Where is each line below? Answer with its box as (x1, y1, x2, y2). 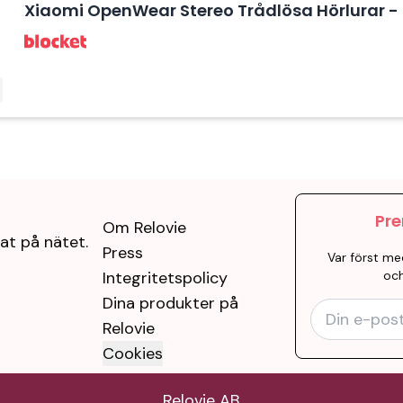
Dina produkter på (103, 292, 238, 314)
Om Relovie (103, 217, 186, 238)
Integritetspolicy (103, 267, 228, 289)
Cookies (103, 343, 163, 364)
